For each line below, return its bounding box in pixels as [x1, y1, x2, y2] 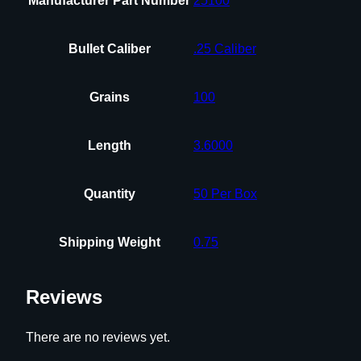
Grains [89, 89, 130, 104]
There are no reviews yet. [26, 330, 170, 345]
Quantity [83, 186, 135, 201]
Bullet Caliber [68, 41, 151, 56]
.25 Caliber [193, 41, 256, 56]
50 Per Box [193, 186, 257, 201]
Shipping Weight [58, 234, 160, 249]
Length [87, 138, 131, 152]
